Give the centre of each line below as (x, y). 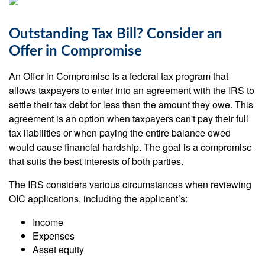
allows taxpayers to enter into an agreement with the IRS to (132, 90)
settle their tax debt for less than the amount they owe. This (131, 104)
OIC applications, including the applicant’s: (98, 198)
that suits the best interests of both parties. (97, 161)
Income (48, 222)
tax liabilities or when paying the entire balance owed (120, 133)
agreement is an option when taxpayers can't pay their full (129, 119)
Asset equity (58, 249)
